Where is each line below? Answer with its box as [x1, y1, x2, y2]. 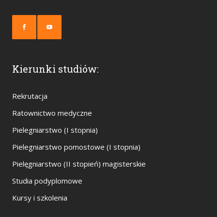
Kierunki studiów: [12, 62, 99, 75]
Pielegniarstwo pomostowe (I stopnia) [12, 141, 140, 152]
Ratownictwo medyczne [12, 108, 92, 118]
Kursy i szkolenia [12, 192, 67, 202]
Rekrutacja [12, 91, 47, 101]
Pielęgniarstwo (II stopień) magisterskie [12, 158, 146, 169]
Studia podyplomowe [12, 175, 82, 186]
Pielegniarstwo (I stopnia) [12, 124, 98, 135]
